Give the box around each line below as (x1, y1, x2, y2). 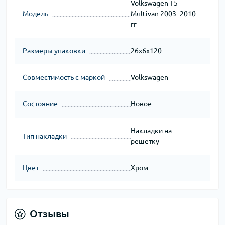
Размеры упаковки (23, 47, 85, 55)
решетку (130, 137, 159, 146)
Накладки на (130, 127, 172, 135)
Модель (23, 10, 48, 18)
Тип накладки (23, 132, 67, 140)
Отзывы (30, 208, 69, 220)
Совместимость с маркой (23, 73, 105, 82)
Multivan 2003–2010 (130, 10, 196, 18)
